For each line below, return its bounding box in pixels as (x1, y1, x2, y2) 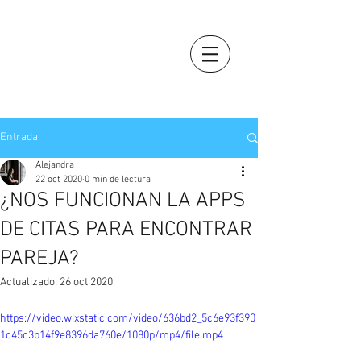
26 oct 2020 (60, 276, 113, 289)
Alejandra (35, 160, 74, 171)
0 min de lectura (85, 174, 151, 185)
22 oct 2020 (35, 174, 82, 185)
